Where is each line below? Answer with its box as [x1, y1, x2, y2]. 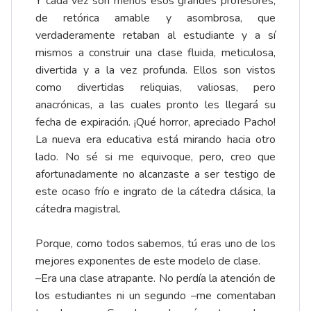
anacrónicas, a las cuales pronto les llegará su [35, 97, 276, 113]
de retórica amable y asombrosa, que [35, 10, 276, 26]
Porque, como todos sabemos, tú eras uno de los [35, 236, 276, 252]
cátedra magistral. [35, 201, 121, 217]
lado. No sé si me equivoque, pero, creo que [35, 149, 276, 165]
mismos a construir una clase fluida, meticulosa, [35, 45, 276, 61]
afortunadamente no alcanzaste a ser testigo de [35, 167, 276, 183]
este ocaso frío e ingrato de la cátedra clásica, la [35, 184, 276, 200]
